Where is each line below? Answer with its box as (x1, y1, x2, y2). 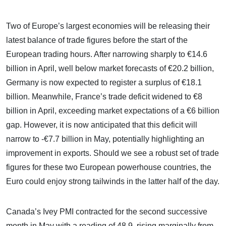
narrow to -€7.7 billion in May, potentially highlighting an (6, 134, 204, 143)
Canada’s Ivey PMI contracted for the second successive (6, 207, 207, 216)
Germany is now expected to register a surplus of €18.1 (6, 78, 202, 87)
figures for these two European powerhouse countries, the (6, 162, 211, 172)
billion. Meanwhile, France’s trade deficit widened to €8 (6, 92, 202, 101)
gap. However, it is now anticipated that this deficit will (6, 120, 197, 129)
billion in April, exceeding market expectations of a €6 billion (6, 106, 219, 115)
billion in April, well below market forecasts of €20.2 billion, (6, 64, 214, 73)
